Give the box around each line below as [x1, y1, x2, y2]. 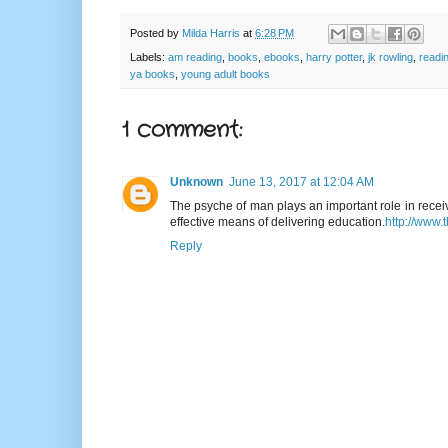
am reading [168, 50, 222, 63]
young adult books [181, 67, 270, 80]
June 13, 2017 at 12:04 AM [229, 174, 374, 189]
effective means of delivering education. [170, 214, 385, 229]
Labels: [130, 50, 168, 63]
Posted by [130, 26, 182, 39]
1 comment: [122, 113, 242, 146]
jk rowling [368, 50, 413, 63]
